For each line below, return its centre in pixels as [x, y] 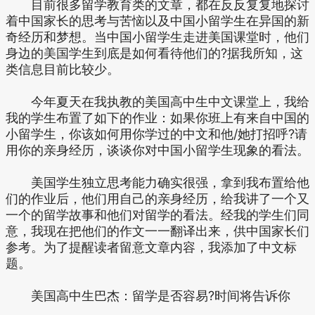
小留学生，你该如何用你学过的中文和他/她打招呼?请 [156, 134]
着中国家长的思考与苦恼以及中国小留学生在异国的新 [157, 21]
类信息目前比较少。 [63, 69]
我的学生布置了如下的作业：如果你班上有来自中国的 [157, 118]
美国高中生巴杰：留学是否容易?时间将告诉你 [148, 296]
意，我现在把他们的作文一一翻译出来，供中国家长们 [157, 231]
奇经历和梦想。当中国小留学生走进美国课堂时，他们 [157, 37]
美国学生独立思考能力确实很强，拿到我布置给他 [157, 182]
